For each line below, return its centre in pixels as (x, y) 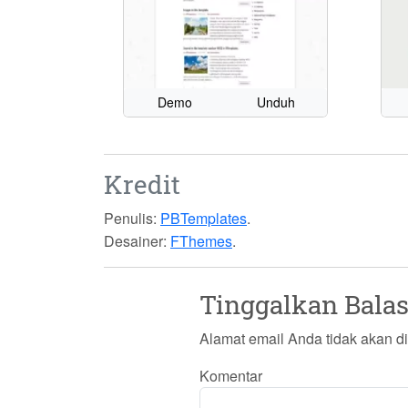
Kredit (142, 185)
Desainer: (135, 241)
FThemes (201, 241)
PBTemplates (204, 219)
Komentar (231, 376)
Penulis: (130, 219)
